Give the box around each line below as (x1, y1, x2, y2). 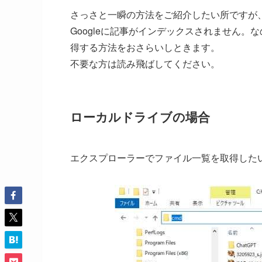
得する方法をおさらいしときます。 (70, 40, 220, 54)
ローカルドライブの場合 (70, 108, 210, 126)
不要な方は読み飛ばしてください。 (70, 56, 220, 70)
